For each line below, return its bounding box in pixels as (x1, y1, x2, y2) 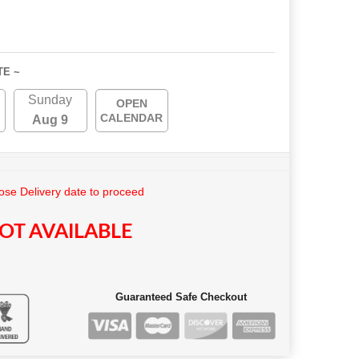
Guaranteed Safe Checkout (115, 291, 247, 303)
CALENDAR (100, 111, 163, 124)
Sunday (28, 93, 73, 107)
